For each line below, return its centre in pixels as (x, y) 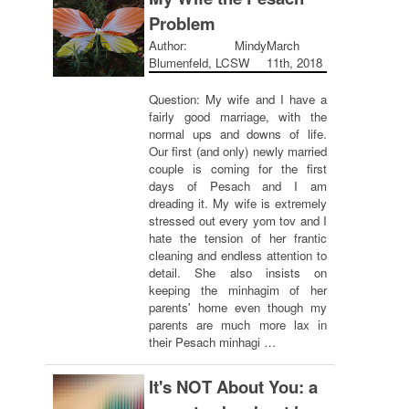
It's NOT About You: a (233, 387)
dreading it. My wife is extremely (238, 203)
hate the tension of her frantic (238, 238)
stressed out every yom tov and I (238, 220)
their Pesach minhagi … (212, 342)
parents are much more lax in (238, 325)
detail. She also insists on (238, 273)
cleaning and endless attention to (238, 255)
